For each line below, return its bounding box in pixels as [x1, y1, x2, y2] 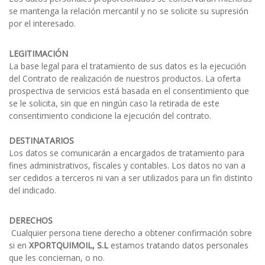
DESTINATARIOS [9, 135, 74, 147]
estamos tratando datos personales [108, 240, 248, 251]
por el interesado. [9, 18, 76, 30]
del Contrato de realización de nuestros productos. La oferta [9, 73, 241, 85]
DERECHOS [9, 215, 57, 227]
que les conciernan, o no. [9, 252, 105, 264]
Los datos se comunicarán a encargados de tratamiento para [9, 147, 244, 159]
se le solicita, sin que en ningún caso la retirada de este [9, 98, 219, 109]
